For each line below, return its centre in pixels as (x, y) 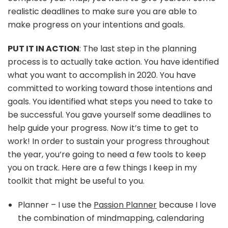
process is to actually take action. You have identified (113, 62)
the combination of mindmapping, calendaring (111, 218)
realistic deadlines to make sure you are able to (102, 11)
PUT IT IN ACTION (44, 48)
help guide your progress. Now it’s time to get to (103, 128)
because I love (187, 205)
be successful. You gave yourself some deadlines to (109, 115)
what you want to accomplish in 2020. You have (102, 75)
